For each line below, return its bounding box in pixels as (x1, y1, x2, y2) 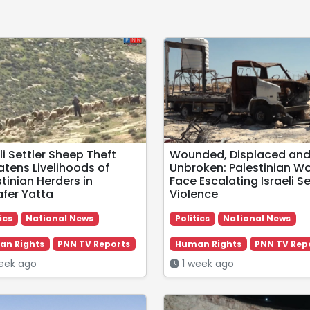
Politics (174, 212, 210, 225)
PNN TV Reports (57, 237, 131, 250)
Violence (169, 186, 218, 203)
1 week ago (179, 256, 234, 271)
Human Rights (174, 237, 241, 250)
